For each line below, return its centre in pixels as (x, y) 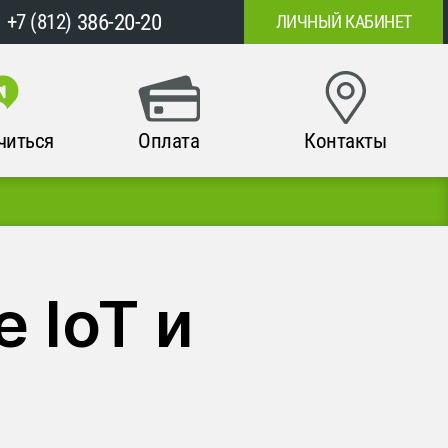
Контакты (345, 140)
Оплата (169, 140)
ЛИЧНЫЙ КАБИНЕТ (343, 21)
